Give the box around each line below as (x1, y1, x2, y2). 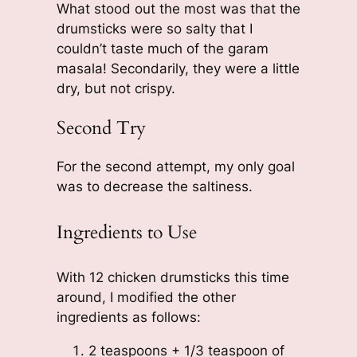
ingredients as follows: (56, 308, 201, 325)
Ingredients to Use (56, 219, 197, 245)
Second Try (56, 115, 146, 140)
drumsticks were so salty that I (56, 20, 253, 37)
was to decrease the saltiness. (56, 178, 253, 195)
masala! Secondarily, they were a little (56, 60, 300, 76)
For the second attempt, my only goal (56, 159, 295, 175)
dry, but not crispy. (56, 80, 175, 96)
